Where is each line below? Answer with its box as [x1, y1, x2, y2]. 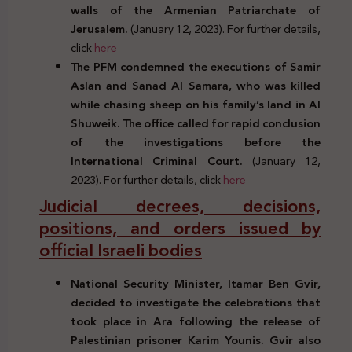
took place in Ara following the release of [71, 310, 321, 332]
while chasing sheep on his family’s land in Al [71, 93, 321, 115]
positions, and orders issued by [39, 213, 321, 244]
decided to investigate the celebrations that [71, 291, 321, 313]
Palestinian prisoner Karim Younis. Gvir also [71, 329, 321, 350]
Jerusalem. [71, 18, 130, 39]
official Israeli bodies [39, 235, 202, 266]
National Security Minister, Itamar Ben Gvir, [71, 273, 321, 294]
